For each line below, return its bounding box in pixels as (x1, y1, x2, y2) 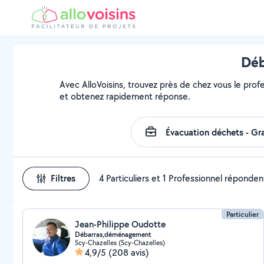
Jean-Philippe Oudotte (75, 218, 166, 230)
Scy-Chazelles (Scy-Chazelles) (75, 238, 165, 247)
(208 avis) (108, 246, 149, 259)
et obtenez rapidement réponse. (60, 90, 191, 103)
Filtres (51, 172, 75, 184)
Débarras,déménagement (75, 230, 151, 239)
